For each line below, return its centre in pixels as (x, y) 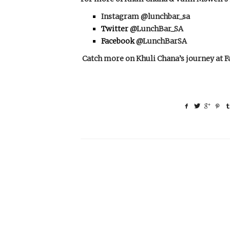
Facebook (119, 41)
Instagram (121, 16)
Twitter (116, 28)
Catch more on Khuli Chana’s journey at (152, 58)
